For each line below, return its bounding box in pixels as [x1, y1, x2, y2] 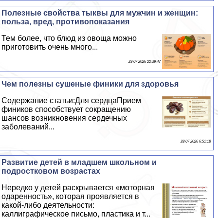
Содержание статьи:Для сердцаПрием [1, 96, 142, 105]
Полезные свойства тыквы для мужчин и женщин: [1, 9, 199, 18]
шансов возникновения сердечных [1, 114, 127, 123]
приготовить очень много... [1, 43, 98, 52]
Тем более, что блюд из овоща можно [1, 34, 137, 43]
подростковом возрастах [1, 167, 101, 176]
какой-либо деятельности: [1, 201, 95, 210]
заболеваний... [1, 123, 55, 131]
